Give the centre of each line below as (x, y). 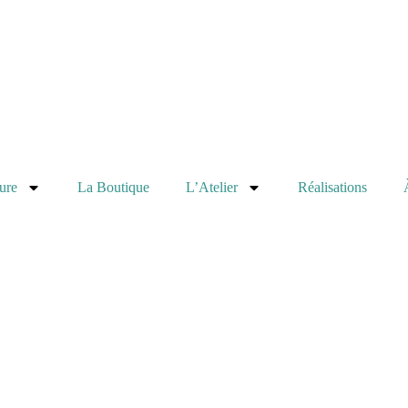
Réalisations (332, 187)
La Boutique (113, 187)
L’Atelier (211, 187)
